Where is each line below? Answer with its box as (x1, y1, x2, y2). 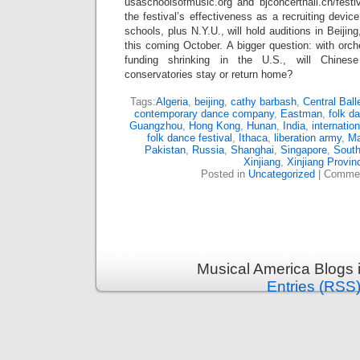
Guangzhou (129, 120, 182, 133)
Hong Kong (188, 120, 240, 133)
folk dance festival (147, 132, 232, 145)
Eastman (280, 108, 322, 121)
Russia (192, 144, 224, 157)
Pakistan (145, 144, 186, 157)
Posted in (201, 168, 248, 181)
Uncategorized (248, 168, 315, 181)
